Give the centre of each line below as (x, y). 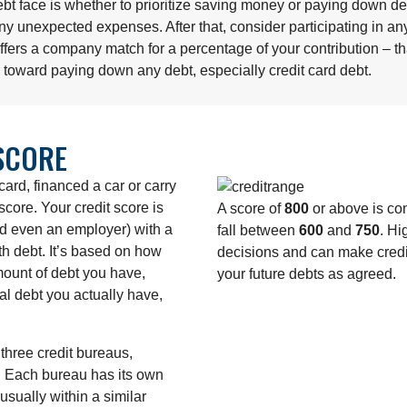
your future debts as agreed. (307, 273)
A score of (251, 208)
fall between (258, 230)
